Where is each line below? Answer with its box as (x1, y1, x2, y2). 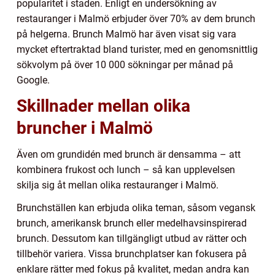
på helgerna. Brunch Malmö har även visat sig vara (17, 28, 236, 41)
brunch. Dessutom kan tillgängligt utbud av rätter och (17, 233, 247, 245)
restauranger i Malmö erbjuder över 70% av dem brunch (17, 13, 255, 25)
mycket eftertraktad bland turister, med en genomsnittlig (17, 44, 258, 56)
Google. (17, 74, 50, 87)
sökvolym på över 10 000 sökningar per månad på (17, 59, 233, 71)
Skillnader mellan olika (17, 96, 190, 117)
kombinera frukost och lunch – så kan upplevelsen (17, 164, 235, 176)
